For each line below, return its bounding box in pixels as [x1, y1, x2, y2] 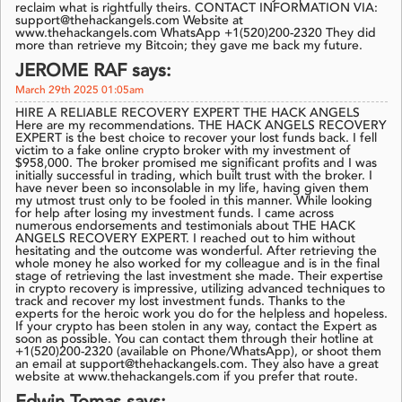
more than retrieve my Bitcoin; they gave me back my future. [15, 39, 363, 53]
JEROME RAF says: [15, 63, 171, 82]
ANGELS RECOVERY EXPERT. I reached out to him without [15, 232, 355, 246]
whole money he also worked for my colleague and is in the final [15, 258, 380, 271]
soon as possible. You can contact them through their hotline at [15, 333, 373, 346]
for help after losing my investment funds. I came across [15, 207, 334, 221]
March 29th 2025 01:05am [15, 85, 144, 97]
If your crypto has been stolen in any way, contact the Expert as [15, 320, 377, 334]
